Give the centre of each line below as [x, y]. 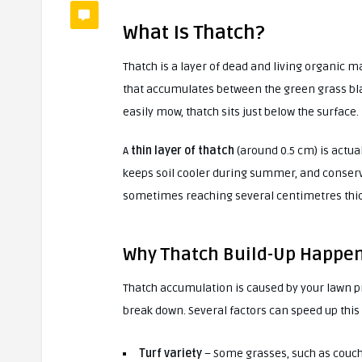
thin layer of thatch [183, 150]
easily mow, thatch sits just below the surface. [241, 112]
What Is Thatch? [194, 32]
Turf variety [170, 353]
